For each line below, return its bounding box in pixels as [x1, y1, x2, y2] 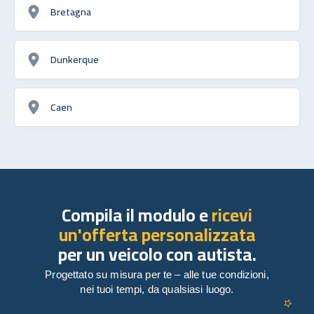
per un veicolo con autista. [57, 237, 257, 271]
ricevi [212, 198, 252, 231]
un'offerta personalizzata [58, 217, 256, 251]
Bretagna [50, 1, 91, 21]
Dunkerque [50, 49, 99, 69]
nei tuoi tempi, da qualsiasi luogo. [80, 282, 234, 295]
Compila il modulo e [62, 198, 212, 231]
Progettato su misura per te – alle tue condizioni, [45, 268, 269, 280]
